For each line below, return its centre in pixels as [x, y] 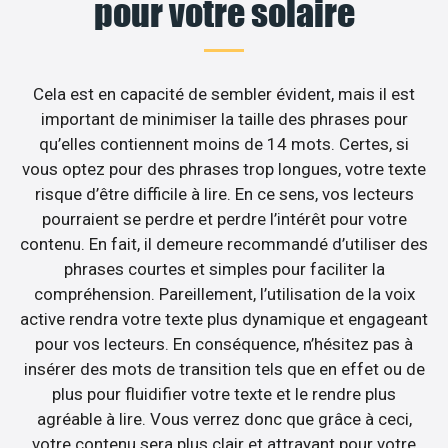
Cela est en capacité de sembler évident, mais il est [224, 94]
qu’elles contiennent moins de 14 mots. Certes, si [224, 144]
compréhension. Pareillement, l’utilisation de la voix [224, 294]
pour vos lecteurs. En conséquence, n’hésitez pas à [224, 344]
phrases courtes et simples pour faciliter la [224, 269]
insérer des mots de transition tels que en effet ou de [224, 369]
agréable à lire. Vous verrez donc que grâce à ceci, [224, 419]
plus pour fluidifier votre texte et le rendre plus [224, 394]
